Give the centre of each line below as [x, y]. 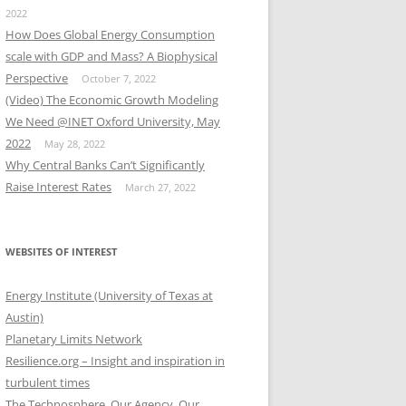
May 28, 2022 [75, 144]
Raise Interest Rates [58, 187]
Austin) [24, 317]
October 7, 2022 [119, 78]
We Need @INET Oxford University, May [113, 121]
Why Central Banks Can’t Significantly [105, 165]
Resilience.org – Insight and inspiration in [115, 361]
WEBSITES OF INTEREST [61, 251]
